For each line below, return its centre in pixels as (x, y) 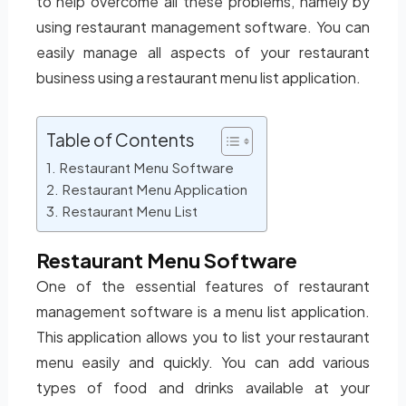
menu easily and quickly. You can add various (203, 362)
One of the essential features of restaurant (203, 286)
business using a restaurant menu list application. (198, 77)
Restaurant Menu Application (154, 189)
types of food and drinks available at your (203, 387)
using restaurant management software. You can (203, 27)
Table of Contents (120, 140)
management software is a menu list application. (203, 311)
